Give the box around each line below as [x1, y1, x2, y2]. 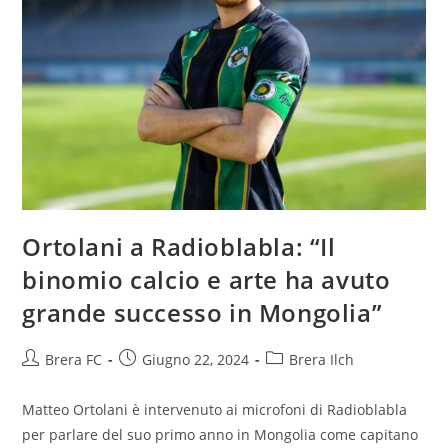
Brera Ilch [289, 350, 355, 370]
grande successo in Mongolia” [22, 296, 383, 330]
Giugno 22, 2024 [142, 350, 250, 370]
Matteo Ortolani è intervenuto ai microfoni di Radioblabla [22, 400, 408, 420]
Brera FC [45, 350, 103, 370]
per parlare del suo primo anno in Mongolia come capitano [22, 425, 419, 445]
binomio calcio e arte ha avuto [22, 263, 391, 297]
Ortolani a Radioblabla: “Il [22, 230, 336, 264]
